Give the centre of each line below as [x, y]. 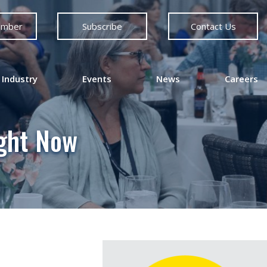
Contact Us [213, 26]
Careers [241, 79]
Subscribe [103, 26]
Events [97, 79]
